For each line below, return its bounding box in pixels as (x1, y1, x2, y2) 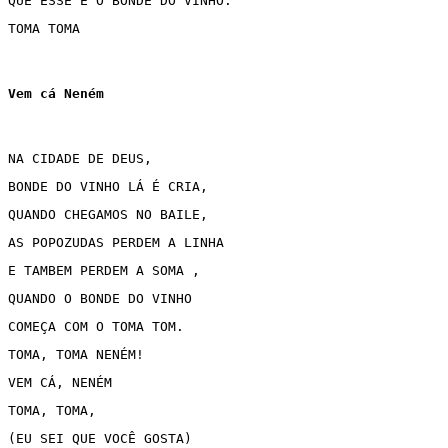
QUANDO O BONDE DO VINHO (8, 291, 200, 306)
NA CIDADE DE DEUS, (8, 151, 152, 166)
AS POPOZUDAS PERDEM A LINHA (8, 235, 232, 250)
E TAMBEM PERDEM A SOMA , (8, 263, 200, 278)
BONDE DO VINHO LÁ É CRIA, (8, 179, 216, 194)
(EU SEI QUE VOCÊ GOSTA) (8, 431, 192, 446)
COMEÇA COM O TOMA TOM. (8, 319, 184, 334)
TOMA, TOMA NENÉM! (8, 347, 144, 362)
